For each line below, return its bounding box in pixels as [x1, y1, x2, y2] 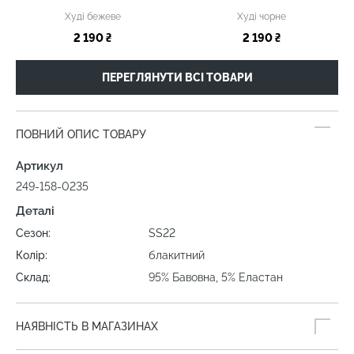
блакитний [149, 248, 205, 262]
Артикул [16, 158, 63, 173]
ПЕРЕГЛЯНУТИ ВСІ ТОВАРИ [101, 70, 253, 84]
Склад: [16, 270, 51, 284]
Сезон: [16, 226, 51, 239]
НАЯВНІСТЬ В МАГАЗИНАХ [16, 319, 158, 333]
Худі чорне [237, 10, 286, 22]
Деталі [16, 203, 55, 218]
